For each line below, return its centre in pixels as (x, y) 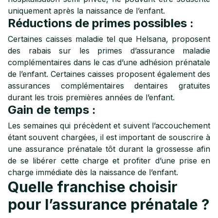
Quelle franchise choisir (93, 187)
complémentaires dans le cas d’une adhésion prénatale (109, 62)
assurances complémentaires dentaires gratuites (109, 86)
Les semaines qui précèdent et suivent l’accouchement (109, 126)
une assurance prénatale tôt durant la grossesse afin (109, 149)
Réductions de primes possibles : (101, 23)
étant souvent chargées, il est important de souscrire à (109, 137)
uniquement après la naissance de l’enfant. (86, 11)
